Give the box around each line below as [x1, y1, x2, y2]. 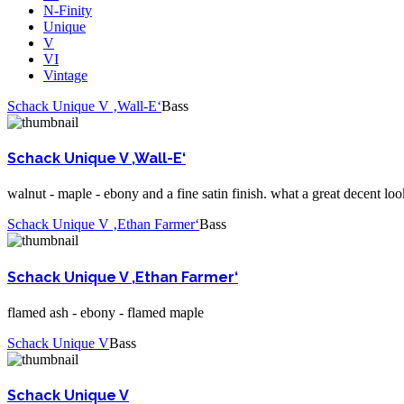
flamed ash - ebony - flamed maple [7, 304, 204, 320]
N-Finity [43, 2, 92, 18]
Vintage [43, 67, 87, 83]
